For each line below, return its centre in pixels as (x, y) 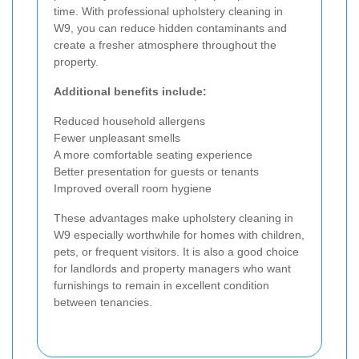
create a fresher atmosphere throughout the (165, 44)
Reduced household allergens (129, 121)
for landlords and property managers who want (172, 268)
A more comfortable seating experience (153, 154)
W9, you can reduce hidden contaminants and (170, 28)
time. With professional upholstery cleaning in (168, 11)
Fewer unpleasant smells (117, 137)
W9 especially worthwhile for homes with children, (179, 234)
